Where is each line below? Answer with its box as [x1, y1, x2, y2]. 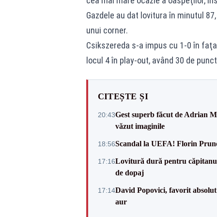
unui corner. [86, 25, 128, 35]
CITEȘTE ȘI [97, 92, 148, 101]
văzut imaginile [115, 122, 165, 130]
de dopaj [115, 169, 144, 177]
